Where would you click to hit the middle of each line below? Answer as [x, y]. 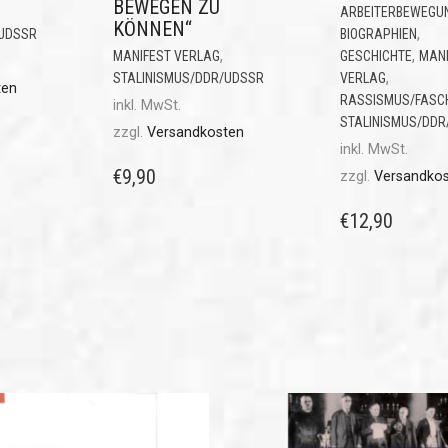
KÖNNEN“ [152, 28]
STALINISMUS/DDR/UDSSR [188, 77]
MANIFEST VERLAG [166, 55]
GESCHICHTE [375, 55]
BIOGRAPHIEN [378, 33]
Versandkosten [195, 132]
